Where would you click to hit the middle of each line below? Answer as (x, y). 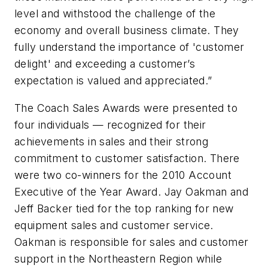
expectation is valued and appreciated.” (113, 81)
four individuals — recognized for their (110, 124)
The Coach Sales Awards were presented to (126, 108)
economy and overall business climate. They (127, 31)
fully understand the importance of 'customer (130, 47)
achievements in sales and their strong (112, 141)
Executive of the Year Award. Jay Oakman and (132, 191)
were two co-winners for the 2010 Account (123, 175)
